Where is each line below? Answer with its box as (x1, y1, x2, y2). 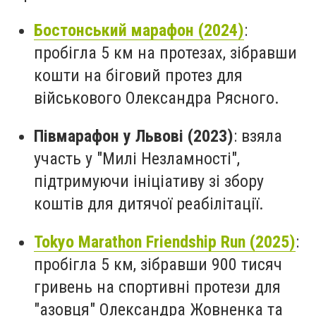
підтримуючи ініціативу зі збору (34, 171, 264, 191)
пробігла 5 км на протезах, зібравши (34, 43, 297, 63)
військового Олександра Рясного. (34, 88, 279, 109)
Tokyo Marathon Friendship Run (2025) (34, 231, 296, 252)
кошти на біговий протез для (34, 66, 243, 86)
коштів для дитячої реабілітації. (34, 193, 264, 214)
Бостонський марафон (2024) (34, 20, 244, 41)
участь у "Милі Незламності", (34, 148, 240, 169)
